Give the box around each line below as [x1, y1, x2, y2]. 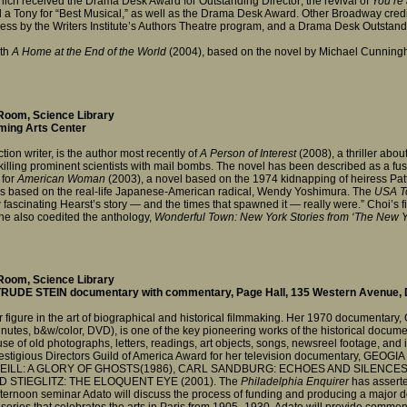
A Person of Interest [200, 146, 299, 160]
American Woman [17, 172, 105, 185]
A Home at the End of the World [12, 45, 169, 59]
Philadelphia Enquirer [238, 374, 349, 388]
